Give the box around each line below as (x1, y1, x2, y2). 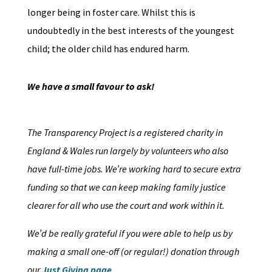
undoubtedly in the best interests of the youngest (27, 24, 234, 37)
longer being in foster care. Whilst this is (27, 6, 195, 19)
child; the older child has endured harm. (27, 42, 191, 55)
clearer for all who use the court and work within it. (27, 199, 226, 212)
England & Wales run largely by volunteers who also (27, 144, 228, 157)
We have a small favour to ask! (27, 80, 156, 93)
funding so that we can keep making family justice (27, 181, 226, 194)
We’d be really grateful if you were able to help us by (27, 227, 233, 240)
